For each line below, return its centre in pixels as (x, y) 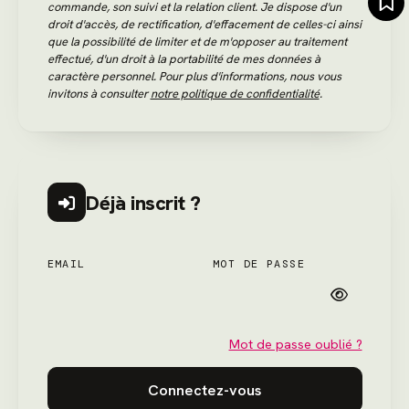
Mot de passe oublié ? (295, 344)
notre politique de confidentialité (235, 94)
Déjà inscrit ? (143, 202)
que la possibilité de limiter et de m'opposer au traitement (197, 42)
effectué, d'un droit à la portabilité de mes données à (184, 59)
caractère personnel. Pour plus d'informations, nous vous (194, 77)
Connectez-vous (204, 390)
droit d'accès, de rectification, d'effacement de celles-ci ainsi (204, 25)
